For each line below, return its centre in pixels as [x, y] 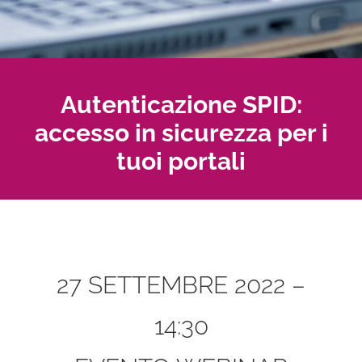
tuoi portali [181, 161]
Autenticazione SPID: [181, 104]
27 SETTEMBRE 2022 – [181, 285]
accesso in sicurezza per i [181, 133]
